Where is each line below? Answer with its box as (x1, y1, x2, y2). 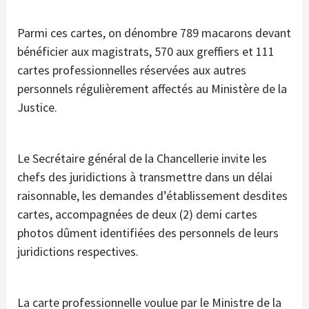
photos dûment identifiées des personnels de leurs (17, 224, 279, 241)
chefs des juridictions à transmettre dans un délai (17, 168, 272, 185)
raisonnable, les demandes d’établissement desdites (17, 187, 288, 203)
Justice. (17, 99, 57, 115)
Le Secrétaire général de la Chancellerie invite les (17, 150, 267, 166)
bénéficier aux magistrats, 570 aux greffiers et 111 (17, 43, 275, 59)
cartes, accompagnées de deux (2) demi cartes (17, 206, 257, 222)
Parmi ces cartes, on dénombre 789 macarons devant (17, 24, 291, 41)
